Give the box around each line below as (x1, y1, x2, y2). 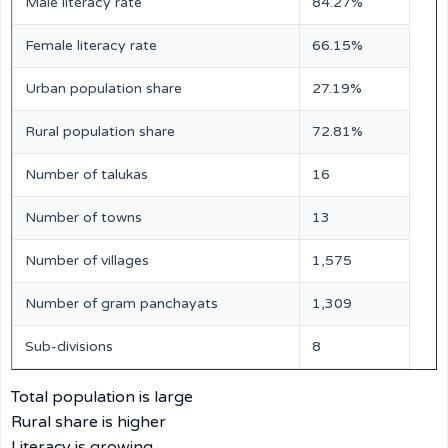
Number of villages (25, 252, 149, 269)
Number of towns (25, 209, 142, 226)
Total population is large (11, 387, 193, 407)
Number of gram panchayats (25, 295, 218, 312)
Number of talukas (25, 166, 148, 183)
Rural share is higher (11, 412, 166, 432)
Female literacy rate (25, 37, 157, 54)
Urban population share (25, 80, 182, 97)
